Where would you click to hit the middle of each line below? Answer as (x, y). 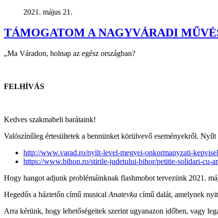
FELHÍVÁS (24, 86)
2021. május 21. (48, 12)
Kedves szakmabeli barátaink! (50, 119)
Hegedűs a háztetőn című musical (56, 194)
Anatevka (123, 194)
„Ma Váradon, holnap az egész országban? (70, 53)
